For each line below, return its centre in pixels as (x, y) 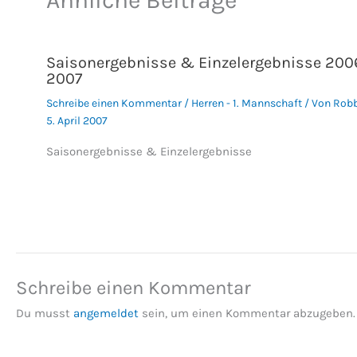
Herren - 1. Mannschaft (246, 103)
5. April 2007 (76, 120)
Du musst (45, 314)
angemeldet (106, 314)
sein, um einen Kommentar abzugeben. (247, 314)
